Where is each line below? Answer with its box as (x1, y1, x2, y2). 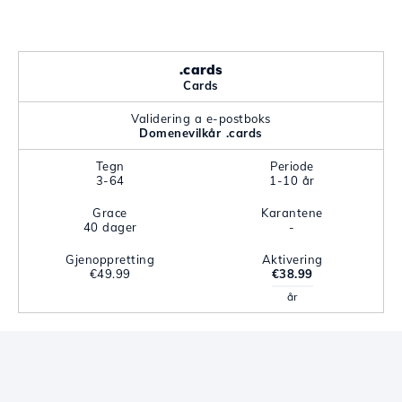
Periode (270, 159, 314, 173)
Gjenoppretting (66, 252, 154, 267)
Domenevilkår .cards (139, 126, 263, 140)
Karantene (261, 205, 323, 220)
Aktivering (261, 252, 323, 267)
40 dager (83, 220, 137, 234)
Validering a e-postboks (131, 111, 271, 126)
